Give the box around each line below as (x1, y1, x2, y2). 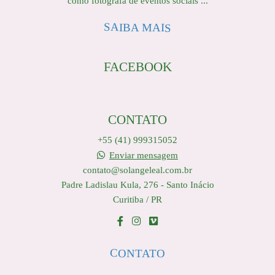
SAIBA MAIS (103, 20, 172, 34)
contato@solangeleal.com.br (83, 164, 192, 175)
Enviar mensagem (109, 149, 178, 160)
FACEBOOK (103, 59, 172, 74)
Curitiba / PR (113, 193, 162, 204)
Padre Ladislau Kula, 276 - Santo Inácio (61, 179, 214, 190)
